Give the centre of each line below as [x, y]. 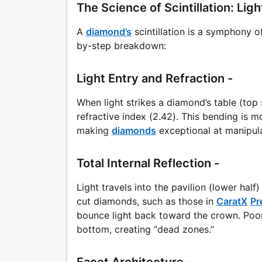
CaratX [232, 201]
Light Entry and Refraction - [155, 79]
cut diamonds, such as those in [145, 201]
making [93, 131]
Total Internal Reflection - [148, 163]
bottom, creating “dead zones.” [145, 230]
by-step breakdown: [121, 46]
